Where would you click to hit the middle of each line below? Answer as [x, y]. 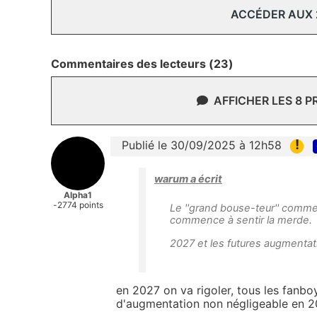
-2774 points [78, 205]
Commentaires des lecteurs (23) [142, 64]
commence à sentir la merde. [241, 220]
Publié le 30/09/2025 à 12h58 [202, 145]
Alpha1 [78, 195]
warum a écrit [188, 179]
